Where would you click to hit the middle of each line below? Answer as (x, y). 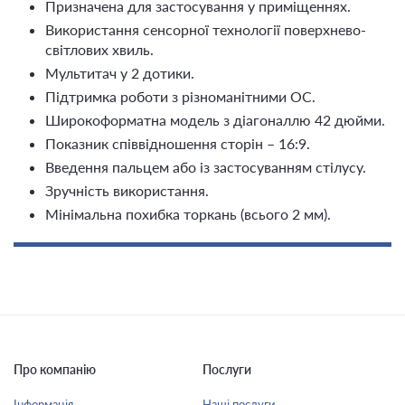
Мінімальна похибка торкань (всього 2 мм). (188, 214)
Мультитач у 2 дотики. (120, 73)
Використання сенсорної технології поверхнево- (206, 29)
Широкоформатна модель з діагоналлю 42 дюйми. (215, 120)
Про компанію (55, 369)
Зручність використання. (127, 190)
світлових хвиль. (99, 49)
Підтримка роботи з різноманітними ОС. (180, 96)
